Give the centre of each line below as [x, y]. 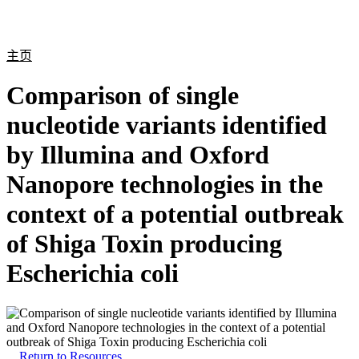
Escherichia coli [93, 274]
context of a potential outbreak [175, 214]
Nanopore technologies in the [165, 185]
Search [279, 30]
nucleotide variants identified [167, 125]
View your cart [309, 30]
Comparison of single [123, 96]
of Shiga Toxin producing [144, 244]
